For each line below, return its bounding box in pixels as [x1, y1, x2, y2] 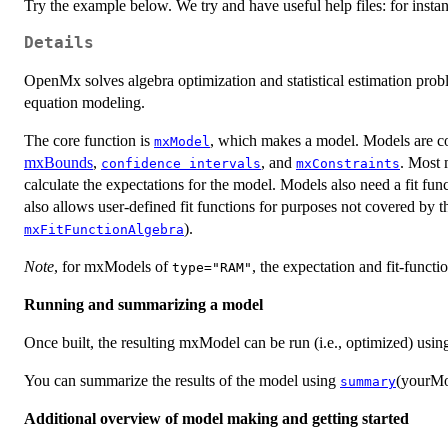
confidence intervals [101, 155, 261, 171]
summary [340, 373, 396, 389]
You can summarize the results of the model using [24, 371, 340, 389]
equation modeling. [24, 93, 145, 111]
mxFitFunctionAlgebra [24, 221, 184, 237]
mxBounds [24, 153, 93, 171]
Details [24, 33, 94, 52]
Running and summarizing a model [24, 295, 263, 313]
